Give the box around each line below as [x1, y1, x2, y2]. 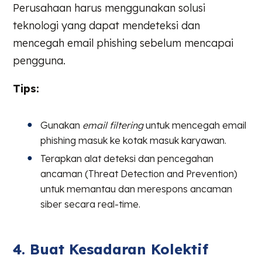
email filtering [82, 119, 144, 131]
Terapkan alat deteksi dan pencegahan [40, 152, 214, 164]
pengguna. [13, 53, 66, 67]
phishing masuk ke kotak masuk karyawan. [40, 134, 227, 146]
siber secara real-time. [40, 198, 141, 210]
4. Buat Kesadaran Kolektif [13, 240, 209, 258]
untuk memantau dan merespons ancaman [40, 182, 233, 195]
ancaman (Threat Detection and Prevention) [40, 167, 238, 180]
